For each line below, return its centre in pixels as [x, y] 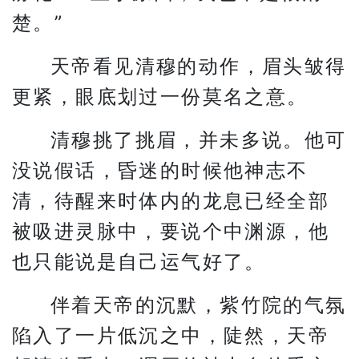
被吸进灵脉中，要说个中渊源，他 [171, 231]
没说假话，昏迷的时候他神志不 [160, 170]
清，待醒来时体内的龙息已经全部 [171, 201]
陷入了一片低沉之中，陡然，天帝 [171, 335]
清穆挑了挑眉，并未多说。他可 [199, 140]
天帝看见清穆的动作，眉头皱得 [199, 66]
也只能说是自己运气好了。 [139, 262]
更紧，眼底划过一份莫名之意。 [160, 97]
